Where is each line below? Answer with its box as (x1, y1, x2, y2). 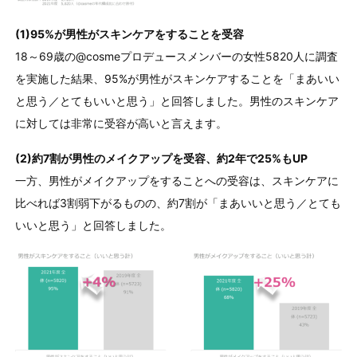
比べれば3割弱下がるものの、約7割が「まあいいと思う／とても (14, 195, 341, 210)
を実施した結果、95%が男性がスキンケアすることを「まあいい (14, 71, 339, 85)
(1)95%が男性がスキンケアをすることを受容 (14, 26, 244, 41)
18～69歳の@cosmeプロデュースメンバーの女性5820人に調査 (14, 49, 338, 63)
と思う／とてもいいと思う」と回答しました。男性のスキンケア (14, 93, 339, 108)
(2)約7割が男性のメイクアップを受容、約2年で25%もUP (14, 151, 308, 165)
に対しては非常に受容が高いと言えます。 (14, 116, 227, 130)
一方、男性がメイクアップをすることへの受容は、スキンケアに (14, 173, 339, 187)
